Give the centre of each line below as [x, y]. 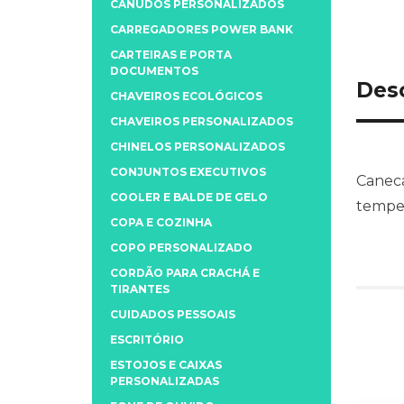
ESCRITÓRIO [147, 339]
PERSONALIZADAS [165, 381]
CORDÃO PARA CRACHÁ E [185, 272]
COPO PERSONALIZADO [181, 247]
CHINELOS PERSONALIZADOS [197, 146]
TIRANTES [140, 289]
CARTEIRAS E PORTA [171, 54]
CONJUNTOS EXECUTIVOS [188, 171]
